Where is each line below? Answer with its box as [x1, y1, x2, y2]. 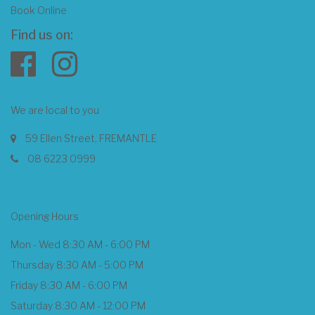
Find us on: [11, 27, 73, 42]
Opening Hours [11, 210, 79, 222]
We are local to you [11, 104, 99, 116]
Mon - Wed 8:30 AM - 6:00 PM [11, 238, 150, 250]
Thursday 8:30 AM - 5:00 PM [11, 259, 143, 271]
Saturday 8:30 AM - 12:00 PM [11, 300, 146, 311]
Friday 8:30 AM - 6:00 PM [11, 279, 127, 291]
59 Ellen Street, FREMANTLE [25, 132, 157, 144]
